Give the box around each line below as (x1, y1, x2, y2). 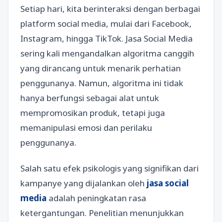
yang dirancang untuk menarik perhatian (20, 62, 181, 74)
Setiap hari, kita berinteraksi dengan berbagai (20, 3, 200, 15)
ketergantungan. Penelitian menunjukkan (20, 207, 184, 219)
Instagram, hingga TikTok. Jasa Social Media (20, 33, 193, 45)
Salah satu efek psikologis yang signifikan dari (20, 162, 199, 174)
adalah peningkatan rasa (47, 192, 146, 204)
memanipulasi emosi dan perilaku (20, 122, 152, 134)
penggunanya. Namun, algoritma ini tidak (20, 77, 183, 89)
